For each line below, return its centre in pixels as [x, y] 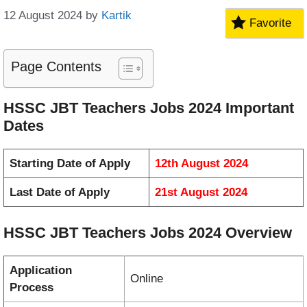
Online [147, 279]
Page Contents [56, 66]
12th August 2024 [201, 163]
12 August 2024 [43, 15]
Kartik [116, 15]
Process [32, 288]
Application [41, 271]
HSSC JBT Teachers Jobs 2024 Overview [148, 233]
